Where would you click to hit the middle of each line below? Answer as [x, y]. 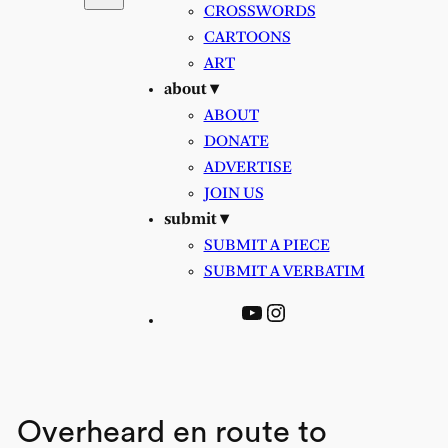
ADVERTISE [247, 167]
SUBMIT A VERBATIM [284, 271]
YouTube [287, 311]
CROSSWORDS [259, 11]
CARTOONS [247, 37]
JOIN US [233, 193]
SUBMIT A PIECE [266, 245]
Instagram [318, 311]
